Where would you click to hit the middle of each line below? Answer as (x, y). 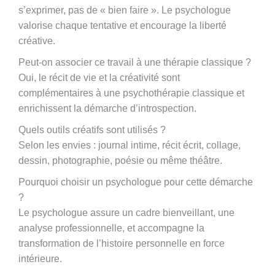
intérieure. (40, 259)
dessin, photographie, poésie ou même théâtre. (120, 161)
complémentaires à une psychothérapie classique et (131, 93)
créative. (37, 41)
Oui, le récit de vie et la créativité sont (99, 78)
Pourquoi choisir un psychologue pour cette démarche (136, 182)
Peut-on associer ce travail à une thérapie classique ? (135, 62)
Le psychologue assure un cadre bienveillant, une (126, 213)
